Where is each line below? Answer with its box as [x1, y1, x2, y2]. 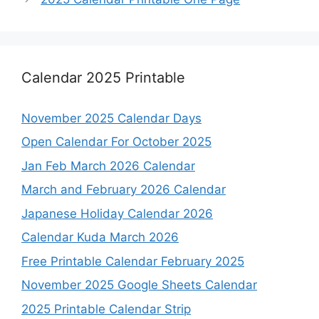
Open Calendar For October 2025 [21, 135, 211, 150]
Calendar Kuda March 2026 [21, 230, 179, 245]
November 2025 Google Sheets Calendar [21, 278, 257, 293]
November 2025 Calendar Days [21, 110, 202, 125]
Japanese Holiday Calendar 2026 [21, 206, 213, 221]
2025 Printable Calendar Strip [21, 301, 191, 316]
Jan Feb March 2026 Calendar [21, 158, 195, 173]
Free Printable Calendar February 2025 [21, 253, 244, 268]
